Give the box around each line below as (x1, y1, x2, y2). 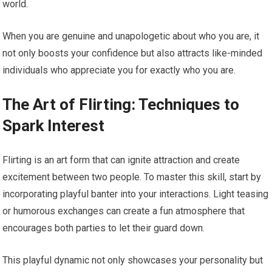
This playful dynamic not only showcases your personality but (2, 254, 263, 267)
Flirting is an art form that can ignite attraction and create (2, 154, 240, 166)
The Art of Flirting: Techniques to (2, 95, 240, 114)
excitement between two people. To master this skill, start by (2, 171, 262, 183)
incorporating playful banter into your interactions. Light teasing (2, 188, 269, 200)
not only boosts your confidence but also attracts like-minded (2, 47, 263, 59)
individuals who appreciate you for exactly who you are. (2, 64, 236, 76)
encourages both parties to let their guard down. (2, 222, 205, 234)
